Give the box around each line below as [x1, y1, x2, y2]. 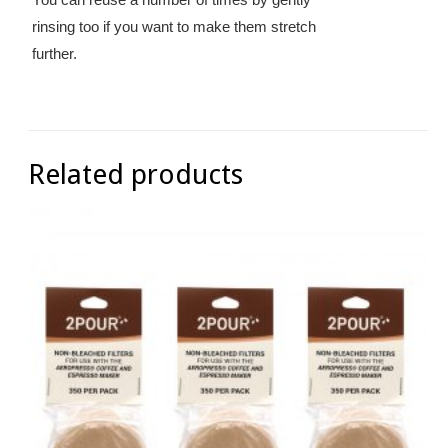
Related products [28, 157, 244, 191]
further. [32, 45, 78, 63]
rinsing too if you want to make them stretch [32, 18, 317, 36]
